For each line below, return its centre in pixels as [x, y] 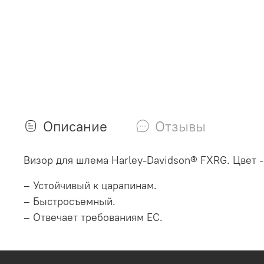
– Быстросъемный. [70, 202]
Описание [75, 126]
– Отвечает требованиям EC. [93, 217]
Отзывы [180, 126]
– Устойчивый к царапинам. [90, 186]
